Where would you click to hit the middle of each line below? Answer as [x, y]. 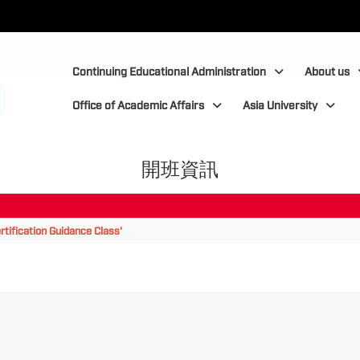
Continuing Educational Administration [170, 72]
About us [327, 72]
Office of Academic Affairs [139, 106]
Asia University [280, 106]
